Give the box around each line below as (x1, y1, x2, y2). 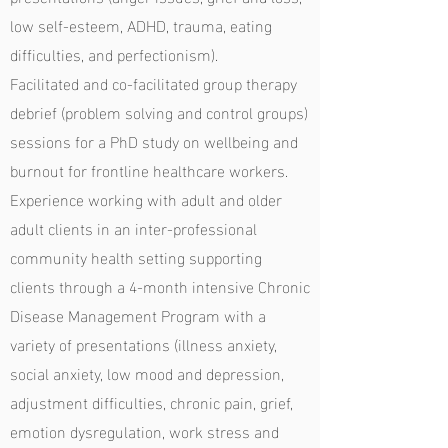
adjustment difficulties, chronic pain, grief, (10, 387, 293, 416)
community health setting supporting (10, 242, 262, 271)
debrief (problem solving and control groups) (10, 97, 308, 126)
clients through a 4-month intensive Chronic (10, 271, 310, 300)
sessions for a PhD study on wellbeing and (10, 126, 298, 155)
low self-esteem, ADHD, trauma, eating (10, 10, 272, 39)
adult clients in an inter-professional (10, 213, 257, 242)
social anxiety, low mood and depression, (10, 358, 284, 387)
